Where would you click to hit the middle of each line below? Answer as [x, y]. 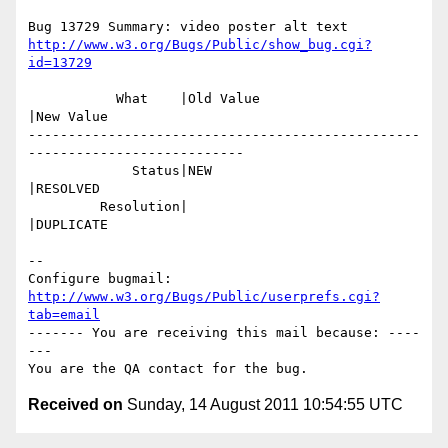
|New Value [68, 117]
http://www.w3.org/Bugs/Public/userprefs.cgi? [204, 297]
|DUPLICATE [68, 225]
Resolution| [64, 207]
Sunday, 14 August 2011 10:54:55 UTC [263, 405]
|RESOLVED [64, 189]
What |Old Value [72, 99]
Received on [75, 405]
